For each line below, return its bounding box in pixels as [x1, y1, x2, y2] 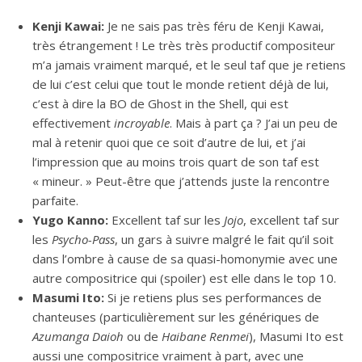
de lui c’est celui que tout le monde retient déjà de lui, [32, 76, 329, 93]
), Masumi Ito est [249, 328, 343, 345]
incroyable [114, 115, 170, 132]
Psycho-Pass [52, 231, 115, 248]
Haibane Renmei [162, 328, 249, 345]
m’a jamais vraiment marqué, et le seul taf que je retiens [32, 57, 346, 74]
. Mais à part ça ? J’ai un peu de [170, 115, 338, 132]
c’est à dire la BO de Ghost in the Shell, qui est [32, 95, 288, 112]
